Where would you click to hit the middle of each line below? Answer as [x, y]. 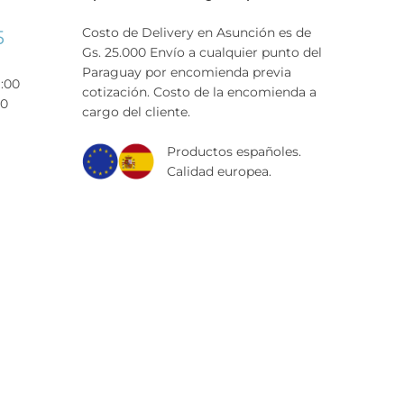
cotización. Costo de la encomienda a [199, 92]
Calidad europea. [219, 171]
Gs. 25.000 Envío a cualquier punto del [202, 52]
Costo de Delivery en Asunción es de [197, 32]
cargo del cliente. [136, 111]
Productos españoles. [234, 151]
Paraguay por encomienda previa [187, 72]
